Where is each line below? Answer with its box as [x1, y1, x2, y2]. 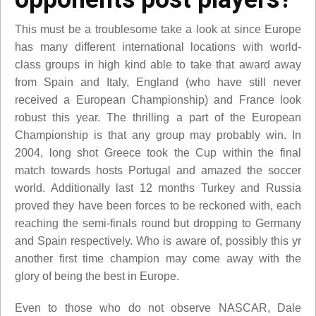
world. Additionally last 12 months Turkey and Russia [15, 181, 301, 194]
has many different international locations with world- [15, 40, 301, 53]
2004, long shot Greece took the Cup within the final [15, 146, 301, 159]
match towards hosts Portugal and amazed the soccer [15, 164, 301, 176]
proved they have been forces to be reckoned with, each [15, 199, 301, 212]
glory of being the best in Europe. [15, 269, 179, 282]
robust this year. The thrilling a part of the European [15, 111, 301, 123]
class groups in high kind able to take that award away [15, 58, 301, 71]
